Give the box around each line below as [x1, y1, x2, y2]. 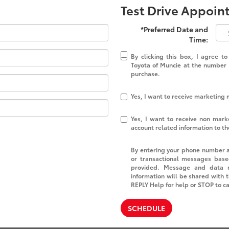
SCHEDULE [128, 203, 165, 213]
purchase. [131, 69, 160, 78]
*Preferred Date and [141, 24, 208, 34]
